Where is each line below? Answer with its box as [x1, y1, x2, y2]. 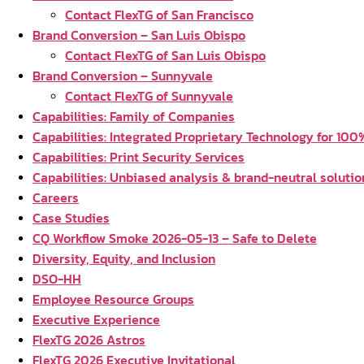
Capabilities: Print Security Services [32, 147, 245, 167]
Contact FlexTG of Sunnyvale [65, 86, 233, 106]
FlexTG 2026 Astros [32, 330, 145, 349]
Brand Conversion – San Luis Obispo [32, 25, 245, 45]
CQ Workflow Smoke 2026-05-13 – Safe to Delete [32, 228, 317, 248]
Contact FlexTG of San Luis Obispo [65, 45, 266, 65]
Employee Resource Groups [32, 289, 194, 309]
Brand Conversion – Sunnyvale [32, 66, 213, 85]
